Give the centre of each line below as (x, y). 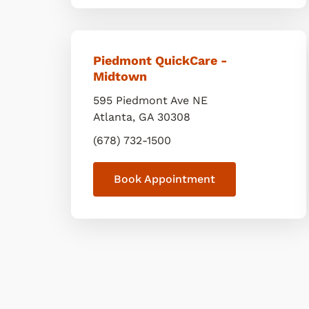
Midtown (120, 76)
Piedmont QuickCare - (160, 60)
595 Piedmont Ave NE (150, 100)
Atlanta (113, 117)
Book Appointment (165, 179)
